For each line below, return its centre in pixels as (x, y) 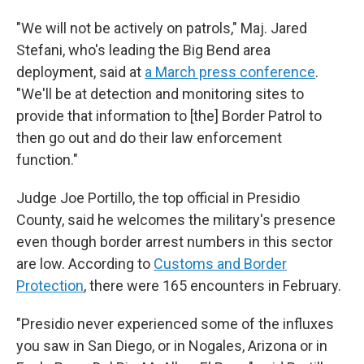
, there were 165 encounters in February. (212, 286)
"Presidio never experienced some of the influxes (175, 324)
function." (47, 160)
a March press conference (230, 72)
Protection (50, 286)
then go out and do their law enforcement (149, 138)
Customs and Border (220, 264)
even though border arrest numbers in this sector (175, 242)
